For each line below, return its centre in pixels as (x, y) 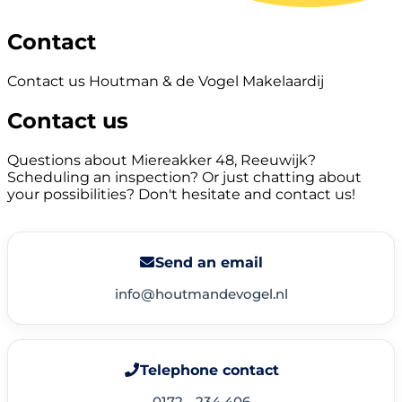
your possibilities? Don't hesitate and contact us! (181, 194)
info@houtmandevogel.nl (201, 293)
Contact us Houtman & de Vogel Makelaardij (166, 81)
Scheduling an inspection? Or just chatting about (184, 177)
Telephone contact (209, 370)
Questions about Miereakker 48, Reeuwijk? (162, 160)
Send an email (209, 262)
